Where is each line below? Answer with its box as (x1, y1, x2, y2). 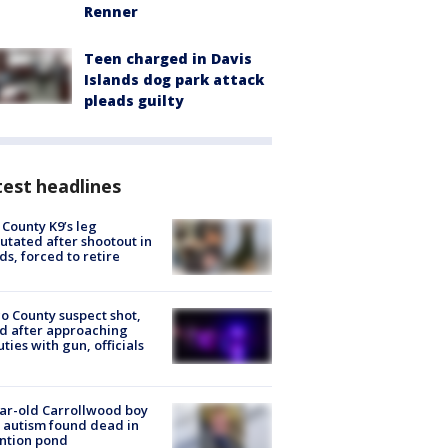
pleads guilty (84, 90, 184, 110)
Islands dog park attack (84, 69, 264, 89)
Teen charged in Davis (84, 48, 252, 68)
